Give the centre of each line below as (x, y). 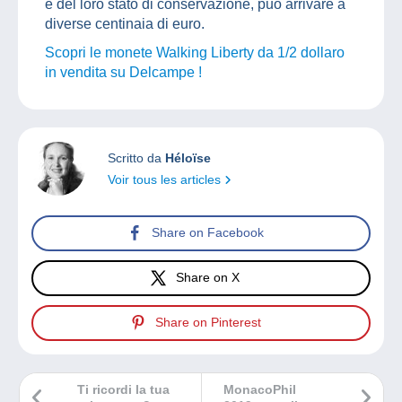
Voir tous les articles (166, 179)
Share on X (208, 278)
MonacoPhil (260, 389)
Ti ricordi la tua (123, 389)
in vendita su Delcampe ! (123, 72)
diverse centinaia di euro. (125, 23)
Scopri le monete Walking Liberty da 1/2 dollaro (195, 52)
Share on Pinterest (208, 323)
